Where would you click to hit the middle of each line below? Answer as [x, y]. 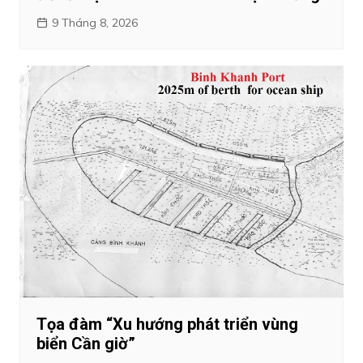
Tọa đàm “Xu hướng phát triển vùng [167, 325]
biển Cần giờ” [85, 344]
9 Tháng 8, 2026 [94, 22]
